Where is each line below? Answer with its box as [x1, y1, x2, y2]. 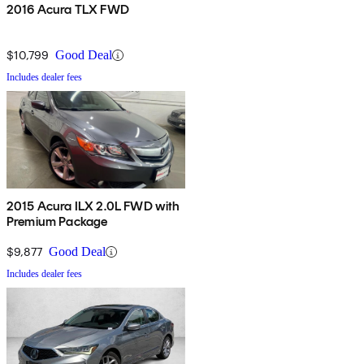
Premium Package [6, 214, 108, 230]
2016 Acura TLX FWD [6, 2, 129, 18]
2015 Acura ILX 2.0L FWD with [6, 198, 180, 214]
